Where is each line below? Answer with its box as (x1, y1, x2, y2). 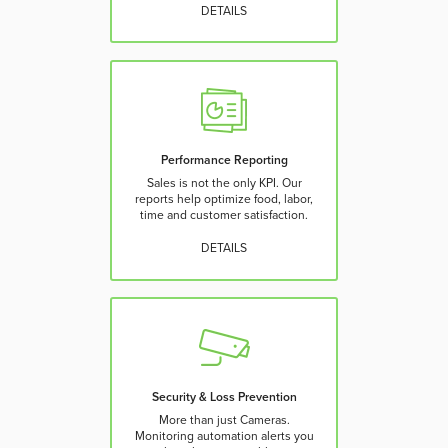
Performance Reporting (160, 152, 288, 167)
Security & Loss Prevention (151, 390, 297, 405)
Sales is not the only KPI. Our (146, 175, 302, 190)
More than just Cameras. (158, 413, 290, 428)
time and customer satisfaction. (140, 207, 308, 222)
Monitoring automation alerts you (134, 429, 314, 444)
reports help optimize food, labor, (135, 191, 313, 206)
